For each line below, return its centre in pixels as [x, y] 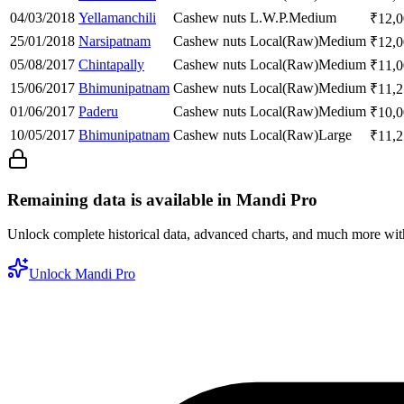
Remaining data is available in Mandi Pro [162, 199]
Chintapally [111, 64]
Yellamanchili [117, 17]
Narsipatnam [115, 41]
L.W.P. [269, 17]
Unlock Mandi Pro [82, 274]
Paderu [98, 111]
